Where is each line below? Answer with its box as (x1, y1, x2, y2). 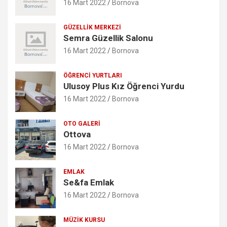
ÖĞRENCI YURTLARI (63, 72, 122, 80)
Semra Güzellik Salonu (63, 33, 153, 44)
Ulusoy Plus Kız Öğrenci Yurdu (63, 81, 184, 92)
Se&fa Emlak (63, 177, 114, 188)
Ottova (63, 129, 91, 140)
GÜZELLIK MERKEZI (63, 24, 121, 31)
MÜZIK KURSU (63, 216, 105, 224)
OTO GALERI (63, 120, 100, 128)
